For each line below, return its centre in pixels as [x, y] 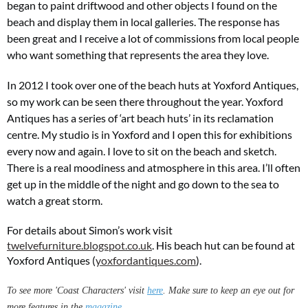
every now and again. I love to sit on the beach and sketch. [142, 151]
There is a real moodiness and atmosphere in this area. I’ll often [154, 167]
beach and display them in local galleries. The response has [143, 21]
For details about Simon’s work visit [90, 230]
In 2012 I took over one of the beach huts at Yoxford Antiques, [153, 85]
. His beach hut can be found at [223, 245]
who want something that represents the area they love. [138, 54]
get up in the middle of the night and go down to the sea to [143, 184]
